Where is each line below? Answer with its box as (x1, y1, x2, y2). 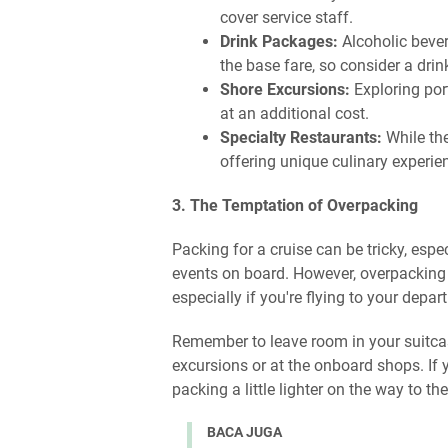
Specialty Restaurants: (220, 128, 382, 148)
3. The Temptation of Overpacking (172, 196, 418, 216)
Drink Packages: (220, 32, 338, 52)
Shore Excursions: (220, 80, 350, 100)
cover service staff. (220, 8, 353, 28)
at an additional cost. (220, 104, 369, 124)
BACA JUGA (207, 424, 282, 441)
